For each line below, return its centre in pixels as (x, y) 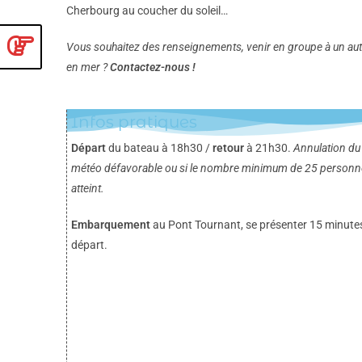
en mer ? (87, 67)
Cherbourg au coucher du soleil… (147, 10)
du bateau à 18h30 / (159, 147)
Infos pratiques (134, 122)
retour (228, 147)
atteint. (88, 188)
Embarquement (111, 224)
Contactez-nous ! (153, 67)
